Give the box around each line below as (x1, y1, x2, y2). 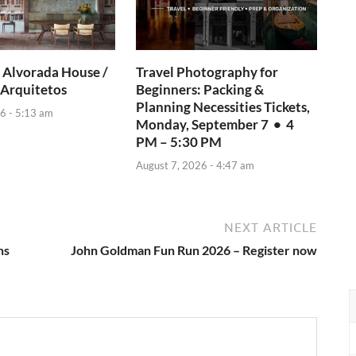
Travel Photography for (136, 64, 279, 81)
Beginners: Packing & (136, 81, 265, 99)
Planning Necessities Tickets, (136, 99, 311, 116)
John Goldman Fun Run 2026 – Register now (71, 242, 317, 257)
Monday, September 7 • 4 (136, 116, 295, 133)
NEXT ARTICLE (224, 219, 317, 234)
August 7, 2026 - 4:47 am (136, 158, 255, 172)
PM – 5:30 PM (136, 133, 222, 151)
